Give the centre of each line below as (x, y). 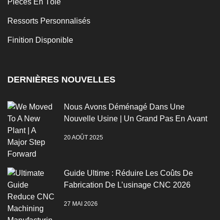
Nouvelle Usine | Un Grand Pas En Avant (136, 118)
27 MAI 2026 (81, 204)
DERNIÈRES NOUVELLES (61, 79)
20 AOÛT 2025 (83, 138)
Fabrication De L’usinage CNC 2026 (127, 185)
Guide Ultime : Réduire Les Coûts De (128, 173)
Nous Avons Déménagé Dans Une (124, 107)
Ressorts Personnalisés (49, 21)
